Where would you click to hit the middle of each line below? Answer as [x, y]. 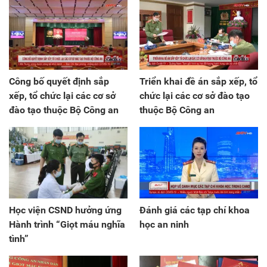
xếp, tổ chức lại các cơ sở [62, 96]
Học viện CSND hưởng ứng [65, 210]
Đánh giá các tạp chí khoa [195, 210]
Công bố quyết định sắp [59, 82]
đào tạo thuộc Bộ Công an [64, 110]
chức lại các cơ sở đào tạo [195, 96]
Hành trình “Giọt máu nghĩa [67, 224]
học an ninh [164, 224]
